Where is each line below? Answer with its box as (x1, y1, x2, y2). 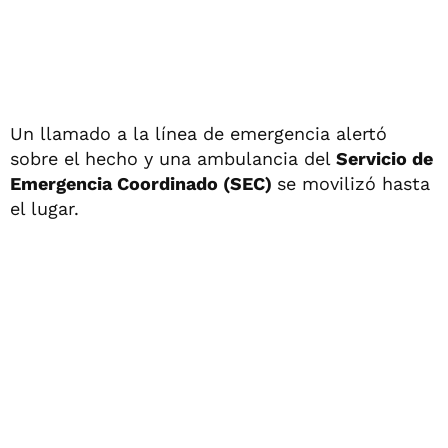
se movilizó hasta (277, 172, 430, 194)
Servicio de (336, 147, 433, 169)
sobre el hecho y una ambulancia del (10, 147, 336, 169)
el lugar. (10, 197, 79, 219)
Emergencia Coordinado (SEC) (10, 172, 277, 194)
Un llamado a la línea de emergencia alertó (10, 122, 387, 144)
